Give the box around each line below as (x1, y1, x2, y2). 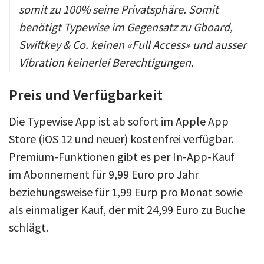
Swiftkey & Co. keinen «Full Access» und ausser (19, 37, 246, 52)
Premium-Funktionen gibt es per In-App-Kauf (9, 148, 235, 164)
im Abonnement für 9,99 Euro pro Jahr (9, 166, 199, 181)
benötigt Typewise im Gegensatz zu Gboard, (19, 19, 233, 34)
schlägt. (9, 219, 48, 235)
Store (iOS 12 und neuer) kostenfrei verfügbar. (9, 131, 234, 146)
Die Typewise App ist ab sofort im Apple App (9, 113, 229, 128)
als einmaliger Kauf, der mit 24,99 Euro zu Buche (9, 202, 245, 217)
